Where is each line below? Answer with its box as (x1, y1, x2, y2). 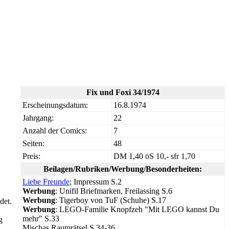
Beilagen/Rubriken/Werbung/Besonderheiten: (43, 164, 202, 173)
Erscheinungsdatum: (22, 100, 88, 109)
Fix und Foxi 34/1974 (86, 87, 159, 97)
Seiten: (22, 139, 44, 148)
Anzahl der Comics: (22, 126, 87, 135)
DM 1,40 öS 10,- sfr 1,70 (113, 151, 195, 161)
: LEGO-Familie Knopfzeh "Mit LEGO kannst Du (55, 204, 219, 214)
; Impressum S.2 (70, 177, 122, 186)
